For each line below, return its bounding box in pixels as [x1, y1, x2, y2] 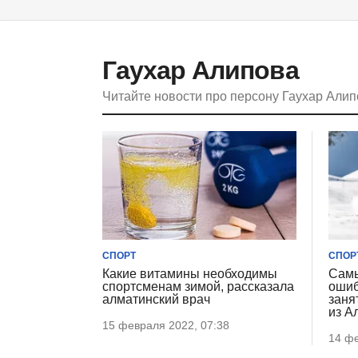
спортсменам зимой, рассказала [102, 280, 294, 294]
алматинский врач [102, 292, 210, 307]
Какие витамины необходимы [102, 267, 277, 281]
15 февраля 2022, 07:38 [102, 319, 229, 332]
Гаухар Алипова [102, 56, 299, 85]
